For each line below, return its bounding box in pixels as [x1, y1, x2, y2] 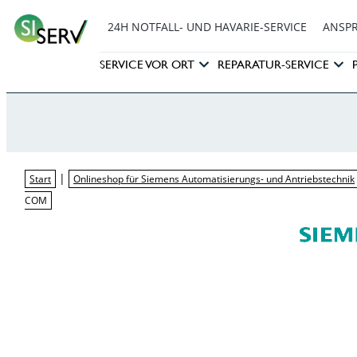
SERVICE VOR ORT [99, 57, 194, 71]
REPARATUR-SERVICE [217, 57, 329, 71]
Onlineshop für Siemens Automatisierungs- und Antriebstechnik [73, 172, 355, 186]
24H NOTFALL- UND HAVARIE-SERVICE [107, 19, 307, 34]
